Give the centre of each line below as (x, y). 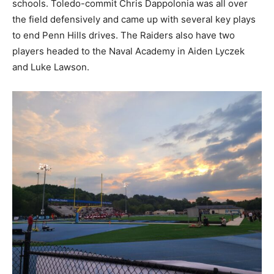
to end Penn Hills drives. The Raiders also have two (124, 35)
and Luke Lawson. (51, 67)
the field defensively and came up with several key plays (134, 19)
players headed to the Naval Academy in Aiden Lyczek (128, 51)
